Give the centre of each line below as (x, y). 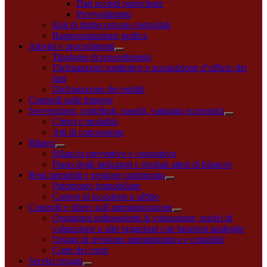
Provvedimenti (104, 14)
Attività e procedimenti (72, 46)
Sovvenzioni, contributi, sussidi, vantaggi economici (126, 110)
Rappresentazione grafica (100, 35)
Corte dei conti (80, 250)
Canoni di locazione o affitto (106, 196)
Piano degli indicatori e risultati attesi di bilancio (142, 164)
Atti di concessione (88, 132)
